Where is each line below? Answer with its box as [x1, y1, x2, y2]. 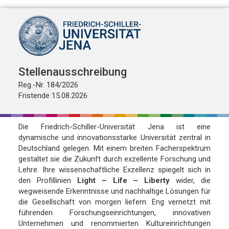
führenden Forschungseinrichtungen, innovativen [18, 208, 211, 218]
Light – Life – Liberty [77, 176, 170, 186]
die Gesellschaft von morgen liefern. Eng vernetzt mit [18, 197, 211, 207]
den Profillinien [18, 176, 77, 186]
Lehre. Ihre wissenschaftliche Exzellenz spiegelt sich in [18, 165, 211, 175]
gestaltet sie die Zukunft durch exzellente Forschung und [18, 154, 211, 164]
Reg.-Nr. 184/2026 [18, 80, 78, 89]
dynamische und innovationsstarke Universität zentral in [18, 133, 211, 143]
